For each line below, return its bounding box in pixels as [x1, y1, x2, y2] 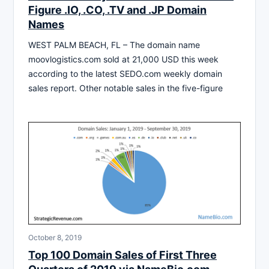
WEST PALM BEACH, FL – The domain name [28, 40, 200, 50]
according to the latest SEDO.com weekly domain [28, 68, 222, 79]
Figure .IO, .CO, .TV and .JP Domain [28, 4, 207, 17]
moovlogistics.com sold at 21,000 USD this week [28, 54, 219, 65]
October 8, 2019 [28, 232, 82, 242]
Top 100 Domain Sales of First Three [28, 248, 217, 261]
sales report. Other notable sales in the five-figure [28, 83, 223, 94]
